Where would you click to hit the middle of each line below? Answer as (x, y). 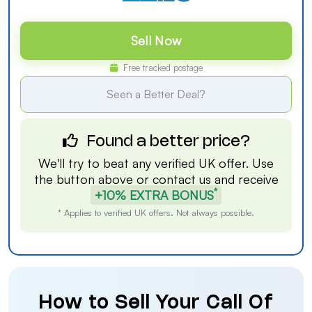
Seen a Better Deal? (156, 94)
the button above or (93, 179)
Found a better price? (166, 142)
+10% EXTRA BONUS (154, 195)
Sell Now (156, 40)
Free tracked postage (161, 68)
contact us (181, 179)
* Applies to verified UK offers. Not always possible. (156, 212)
